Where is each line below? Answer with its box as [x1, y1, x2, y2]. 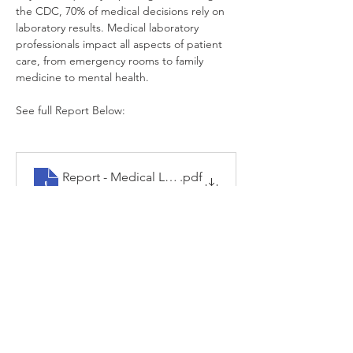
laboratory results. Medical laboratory [16, 20, 202, 35]
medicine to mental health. [16, 70, 149, 84]
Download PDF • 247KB [62, 184, 178, 199]
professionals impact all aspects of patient [16, 37, 225, 51]
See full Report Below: [16, 103, 125, 117]
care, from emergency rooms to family [16, 54, 206, 68]
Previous [16, 203, 63, 217]
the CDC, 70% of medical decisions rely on [16, 4, 228, 18]
